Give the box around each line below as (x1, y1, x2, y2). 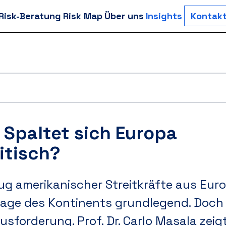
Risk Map (63, 10, 102, 22)
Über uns (104, 10, 144, 22)
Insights (146, 10, 182, 22)
